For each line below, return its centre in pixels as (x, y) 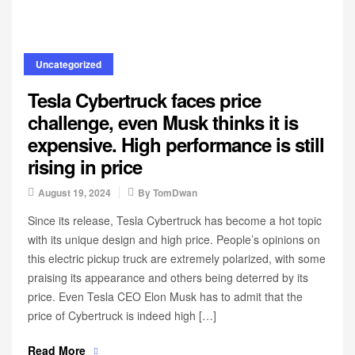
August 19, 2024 (74, 193)
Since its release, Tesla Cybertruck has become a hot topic (175, 220)
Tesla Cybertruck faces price (144, 100)
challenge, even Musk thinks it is (163, 122)
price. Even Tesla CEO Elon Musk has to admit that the (165, 296)
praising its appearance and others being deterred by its (168, 277)
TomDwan (175, 193)
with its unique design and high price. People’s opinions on (174, 239)
